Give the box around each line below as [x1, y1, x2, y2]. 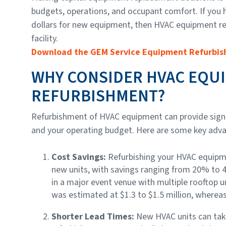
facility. [31, 32, 58, 45]
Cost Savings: [51, 150, 106, 163]
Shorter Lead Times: [51, 210, 136, 223]
